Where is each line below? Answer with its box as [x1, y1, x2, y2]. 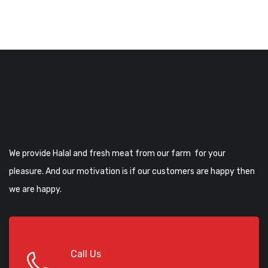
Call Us [71, 248, 101, 260]
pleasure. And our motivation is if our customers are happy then [9, 166, 255, 177]
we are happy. [9, 184, 62, 195]
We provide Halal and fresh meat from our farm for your [9, 148, 226, 159]
